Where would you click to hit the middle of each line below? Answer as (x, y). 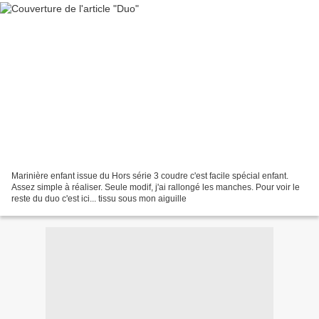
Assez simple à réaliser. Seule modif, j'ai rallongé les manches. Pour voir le (156, 187)
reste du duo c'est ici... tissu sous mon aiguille (99, 198)
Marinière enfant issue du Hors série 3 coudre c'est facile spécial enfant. (150, 176)
